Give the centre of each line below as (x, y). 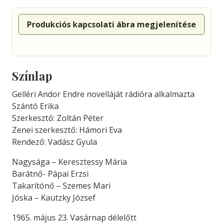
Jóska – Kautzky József (54, 198)
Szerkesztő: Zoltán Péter (58, 118)
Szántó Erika (35, 106)
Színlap (32, 76)
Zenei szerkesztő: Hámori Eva (67, 130)
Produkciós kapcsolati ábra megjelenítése (111, 24)
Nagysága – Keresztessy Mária (69, 162)
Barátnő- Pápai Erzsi (50, 174)
